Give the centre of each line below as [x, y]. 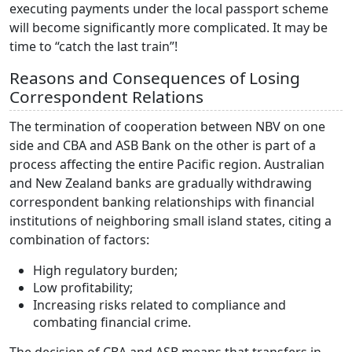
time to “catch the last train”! [93, 46]
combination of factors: [79, 239]
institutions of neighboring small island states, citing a [170, 220]
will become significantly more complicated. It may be [169, 27]
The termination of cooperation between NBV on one [167, 126]
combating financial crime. [112, 322]
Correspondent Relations [106, 96]
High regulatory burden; [105, 270]
